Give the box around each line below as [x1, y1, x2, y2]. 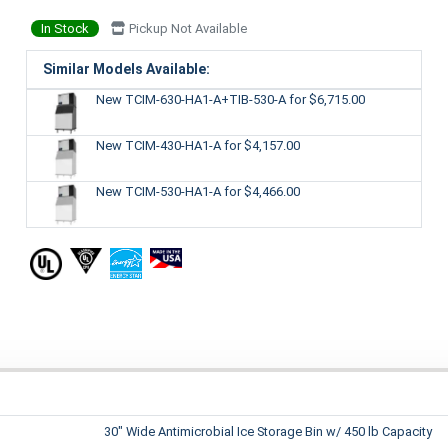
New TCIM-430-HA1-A [95, 137, 224, 153]
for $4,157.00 [223, 137, 300, 153]
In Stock [40, 20, 89, 36]
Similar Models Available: [42, 60, 210, 77]
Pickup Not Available [125, 20, 247, 36]
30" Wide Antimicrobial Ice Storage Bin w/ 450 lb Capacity [104, 424, 432, 440]
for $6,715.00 [288, 91, 365, 107]
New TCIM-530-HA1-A [95, 183, 224, 199]
